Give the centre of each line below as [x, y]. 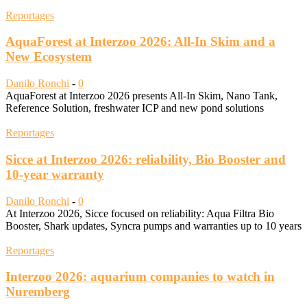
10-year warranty [55, 174]
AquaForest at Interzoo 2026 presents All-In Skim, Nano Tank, [142, 96]
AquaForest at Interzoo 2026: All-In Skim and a [140, 42]
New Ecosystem [49, 57]
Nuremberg [38, 292]
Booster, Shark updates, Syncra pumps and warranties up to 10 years [153, 225]
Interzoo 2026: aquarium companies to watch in [140, 277]
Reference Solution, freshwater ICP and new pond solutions [135, 108]
